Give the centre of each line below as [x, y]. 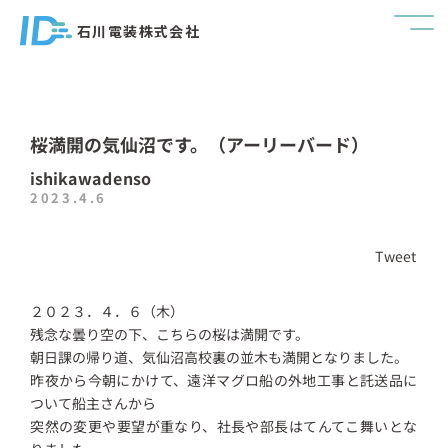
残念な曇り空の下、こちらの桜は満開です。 [170, 333]
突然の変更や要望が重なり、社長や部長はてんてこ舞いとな [224, 425]
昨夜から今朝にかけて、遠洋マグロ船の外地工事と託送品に [224, 379]
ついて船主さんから [93, 402]
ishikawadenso [91, 177]
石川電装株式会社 [139, 31]
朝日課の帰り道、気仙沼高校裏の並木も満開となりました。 [219, 356]
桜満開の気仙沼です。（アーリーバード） [200, 144]
